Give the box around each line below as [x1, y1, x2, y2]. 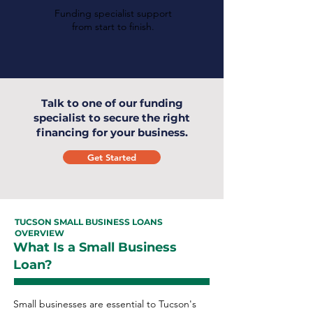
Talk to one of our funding [41, 96, 183, 110]
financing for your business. [36, 126, 188, 139]
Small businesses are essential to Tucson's [13, 298, 196, 310]
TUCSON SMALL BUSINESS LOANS [15, 217, 163, 227]
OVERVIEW [15, 228, 64, 238]
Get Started [87, 152, 136, 163]
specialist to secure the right [34, 111, 190, 124]
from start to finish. [71, 20, 154, 33]
